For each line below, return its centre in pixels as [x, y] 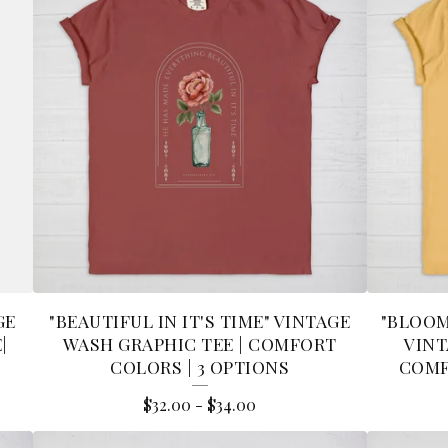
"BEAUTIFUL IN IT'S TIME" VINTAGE [200, 320]
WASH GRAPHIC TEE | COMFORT [199, 343]
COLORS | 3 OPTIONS [200, 366]
